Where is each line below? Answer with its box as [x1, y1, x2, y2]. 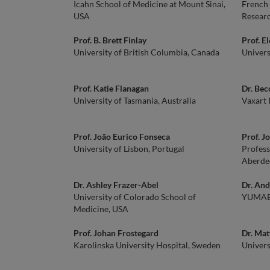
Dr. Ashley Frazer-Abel [74, 180, 159, 190]
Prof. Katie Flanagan [74, 83, 149, 93]
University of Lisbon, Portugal [74, 143, 184, 154]
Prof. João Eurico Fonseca [74, 131, 170, 142]
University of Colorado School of [74, 192, 196, 202]
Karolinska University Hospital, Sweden [74, 240, 221, 250]
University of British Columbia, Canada [74, 47, 219, 57]
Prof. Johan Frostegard [74, 228, 159, 238]
